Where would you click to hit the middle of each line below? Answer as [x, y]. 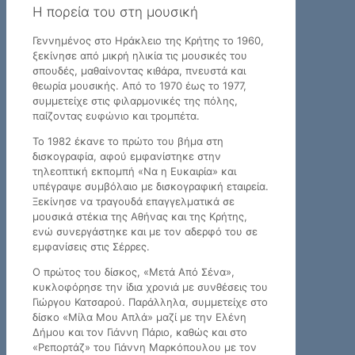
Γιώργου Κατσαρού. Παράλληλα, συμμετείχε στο [150, 302]
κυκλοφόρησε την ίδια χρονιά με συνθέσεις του [150, 286]
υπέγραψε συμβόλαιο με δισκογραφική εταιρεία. [151, 186]
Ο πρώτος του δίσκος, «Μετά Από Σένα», [134, 271]
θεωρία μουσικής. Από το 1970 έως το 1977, [139, 85]
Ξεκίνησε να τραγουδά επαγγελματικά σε [134, 201]
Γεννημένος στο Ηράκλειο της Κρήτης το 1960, [148, 40]
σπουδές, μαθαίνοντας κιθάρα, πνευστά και [139, 70]
